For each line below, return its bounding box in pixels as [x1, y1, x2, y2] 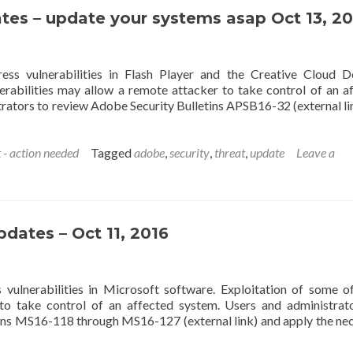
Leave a [296, 145, 335, 160]
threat [214, 145, 245, 160]
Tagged [91, 145, 134, 160]
